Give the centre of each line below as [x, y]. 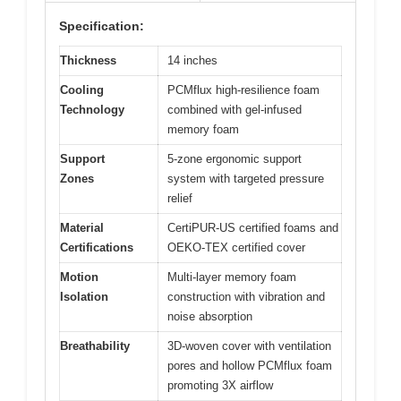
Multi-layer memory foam [232, 277]
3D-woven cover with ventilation [249, 346]
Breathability [95, 346]
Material [82, 227]
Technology [92, 109]
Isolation [84, 296]
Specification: [102, 26]
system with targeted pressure [246, 178]
